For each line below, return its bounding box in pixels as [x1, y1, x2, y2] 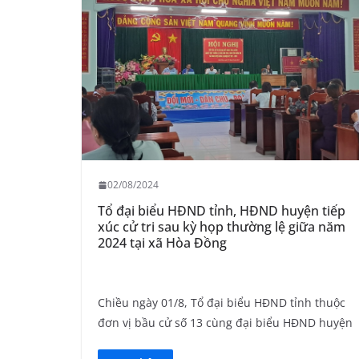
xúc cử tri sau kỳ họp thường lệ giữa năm [98, 218, 345, 236]
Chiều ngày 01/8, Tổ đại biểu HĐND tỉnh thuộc [98, 295, 345, 311]
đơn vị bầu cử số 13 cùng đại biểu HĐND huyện [98, 315, 353, 331]
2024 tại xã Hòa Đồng [98, 234, 227, 252]
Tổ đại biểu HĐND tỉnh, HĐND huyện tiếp [98, 202, 345, 220]
